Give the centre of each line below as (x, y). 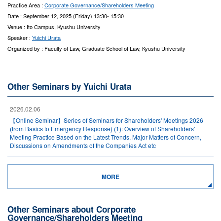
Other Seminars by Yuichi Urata (69, 86)
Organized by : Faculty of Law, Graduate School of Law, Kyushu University (96, 48)
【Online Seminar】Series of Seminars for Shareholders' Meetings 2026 (107, 120)
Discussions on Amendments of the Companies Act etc (83, 145)
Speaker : (20, 37)
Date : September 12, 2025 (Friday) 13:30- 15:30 (66, 16)
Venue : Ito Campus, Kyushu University (54, 27)
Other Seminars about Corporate (72, 209)
